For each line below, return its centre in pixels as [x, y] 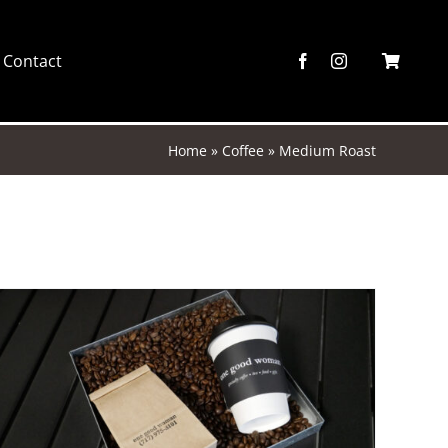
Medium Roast [328, 150]
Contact [32, 61]
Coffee [243, 150]
